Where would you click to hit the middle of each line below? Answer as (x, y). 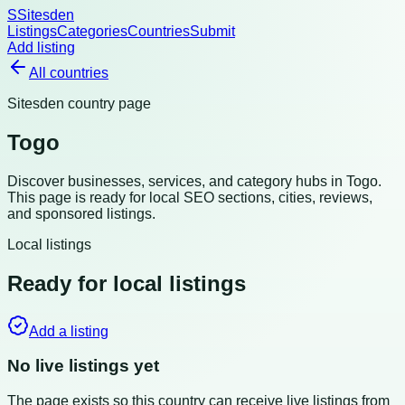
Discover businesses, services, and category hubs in (177, 181)
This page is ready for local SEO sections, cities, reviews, (190, 197)
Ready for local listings (127, 283)
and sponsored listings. (81, 213)
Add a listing (69, 331)
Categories (92, 31)
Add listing (41, 47)
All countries (69, 73)
